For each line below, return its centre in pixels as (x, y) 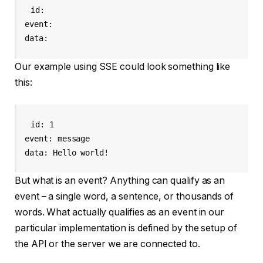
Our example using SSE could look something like (123, 66)
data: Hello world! (67, 152)
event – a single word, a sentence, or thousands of (124, 197)
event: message (58, 138)
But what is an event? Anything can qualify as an (120, 181)
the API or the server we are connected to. (107, 244)
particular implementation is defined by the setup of (126, 228)
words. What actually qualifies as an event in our (120, 213)
